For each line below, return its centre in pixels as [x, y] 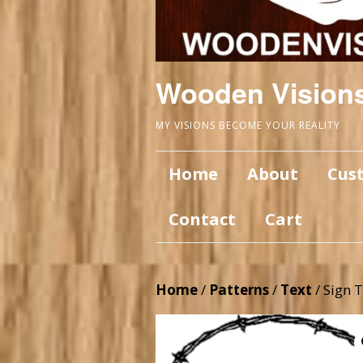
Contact [202, 219]
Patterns [239, 290]
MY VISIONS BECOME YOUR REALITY [248, 125]
